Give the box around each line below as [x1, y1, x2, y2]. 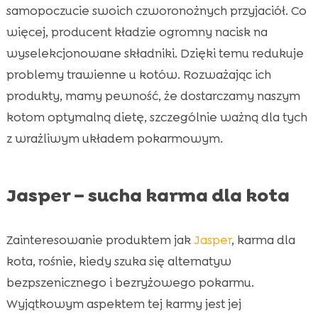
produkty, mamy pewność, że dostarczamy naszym [6, 87, 300, 104]
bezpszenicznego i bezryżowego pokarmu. [6, 274, 254, 290]
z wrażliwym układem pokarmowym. [6, 130, 223, 146]
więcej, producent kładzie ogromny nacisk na [6, 23, 268, 40]
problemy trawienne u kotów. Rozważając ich [6, 66, 271, 82]
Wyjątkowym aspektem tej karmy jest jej [6, 295, 241, 312]
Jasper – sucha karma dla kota [6, 182, 290, 207]
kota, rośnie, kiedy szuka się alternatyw [6, 253, 231, 269]
